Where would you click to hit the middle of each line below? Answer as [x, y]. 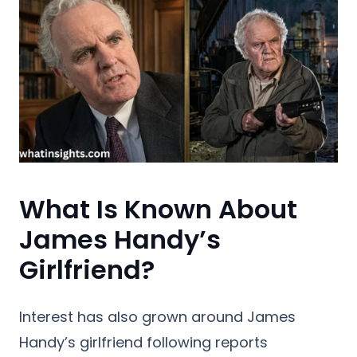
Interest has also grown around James [157, 316]
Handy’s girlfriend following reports [143, 342]
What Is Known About [158, 209]
